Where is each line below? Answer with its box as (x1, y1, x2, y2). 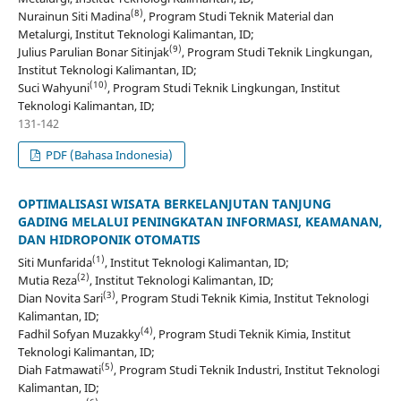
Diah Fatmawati (17, 362, 101, 379)
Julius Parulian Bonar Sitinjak (17, 44, 169, 61)
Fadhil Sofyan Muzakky (17, 326, 141, 343)
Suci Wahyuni (17, 80, 90, 97)
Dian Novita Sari (17, 290, 103, 307)
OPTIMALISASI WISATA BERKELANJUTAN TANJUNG (17, 195, 331, 213)
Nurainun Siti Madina (17, 8, 131, 25)
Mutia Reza (17, 272, 77, 289)
